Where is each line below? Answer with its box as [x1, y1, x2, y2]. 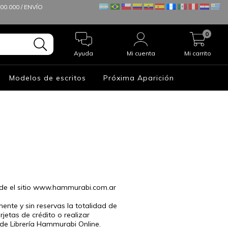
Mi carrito [184, 49, 212, 57]
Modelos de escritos [9, 73, 87, 82]
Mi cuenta [126, 49, 155, 57]
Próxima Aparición [103, 73, 175, 82]
